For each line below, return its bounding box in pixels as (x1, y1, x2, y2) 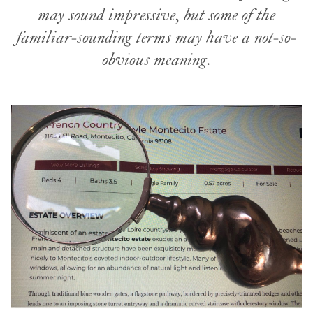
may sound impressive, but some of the (38, 6, 275, 26)
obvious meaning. (102, 50, 211, 71)
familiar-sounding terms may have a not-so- (17, 28, 296, 48)
